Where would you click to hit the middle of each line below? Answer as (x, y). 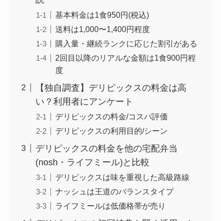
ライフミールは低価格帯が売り (110, 205)
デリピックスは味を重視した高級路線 (122, 177)
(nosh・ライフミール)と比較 (92, 162)
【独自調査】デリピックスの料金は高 (111, 88)
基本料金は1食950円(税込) (102, 15)
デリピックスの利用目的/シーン (111, 130)
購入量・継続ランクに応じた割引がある (126, 43)
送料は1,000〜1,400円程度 (102, 29)
